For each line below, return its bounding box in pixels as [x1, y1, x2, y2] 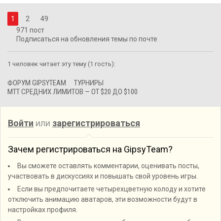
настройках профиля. [8, 206, 77, 214]
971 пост [16, 26, 44, 34]
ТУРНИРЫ [74, 78, 104, 87]
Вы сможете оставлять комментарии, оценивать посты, [17, 162, 199, 170]
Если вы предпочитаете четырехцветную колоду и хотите [17, 185, 206, 193]
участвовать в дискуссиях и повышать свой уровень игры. [8, 172, 198, 180]
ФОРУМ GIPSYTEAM [7, 78, 66, 87]
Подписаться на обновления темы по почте [16, 35, 157, 43]
